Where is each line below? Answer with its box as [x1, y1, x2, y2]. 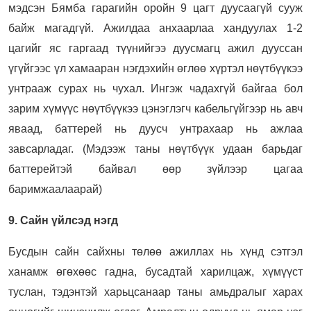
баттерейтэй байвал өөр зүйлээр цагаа [8, 162, 303, 175]
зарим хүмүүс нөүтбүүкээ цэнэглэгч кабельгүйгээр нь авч [8, 102, 303, 115]
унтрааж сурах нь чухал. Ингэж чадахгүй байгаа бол [8, 82, 303, 94]
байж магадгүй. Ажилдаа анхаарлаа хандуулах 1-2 [8, 22, 303, 34]
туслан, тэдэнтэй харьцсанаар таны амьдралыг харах [8, 285, 303, 298]
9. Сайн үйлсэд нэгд [8, 214, 118, 226]
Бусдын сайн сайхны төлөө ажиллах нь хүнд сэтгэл [8, 245, 303, 258]
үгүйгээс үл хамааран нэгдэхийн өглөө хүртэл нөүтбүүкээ [8, 62, 303, 74]
